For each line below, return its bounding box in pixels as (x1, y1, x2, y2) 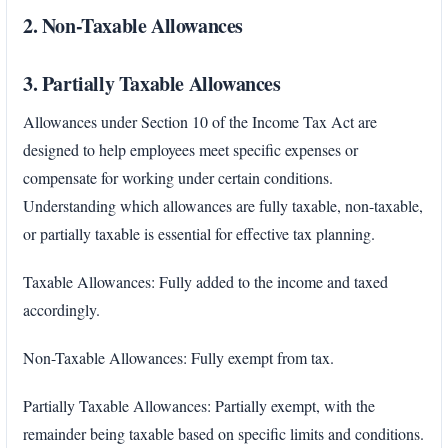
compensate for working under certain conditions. (23, 166, 333, 188)
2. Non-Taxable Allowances (23, 10, 243, 40)
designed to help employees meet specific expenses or (23, 138, 358, 160)
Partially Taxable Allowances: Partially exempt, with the (23, 394, 375, 416)
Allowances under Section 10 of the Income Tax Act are (23, 110, 377, 132)
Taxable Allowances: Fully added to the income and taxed (23, 270, 388, 292)
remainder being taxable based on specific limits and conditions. (23, 422, 424, 444)
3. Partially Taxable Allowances (23, 68, 281, 98)
